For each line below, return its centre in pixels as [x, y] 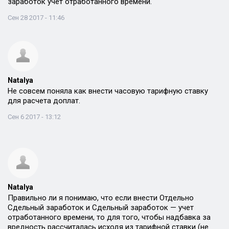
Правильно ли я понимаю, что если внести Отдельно [101, 198]
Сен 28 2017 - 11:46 [36, 18]
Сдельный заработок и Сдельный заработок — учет [101, 208]
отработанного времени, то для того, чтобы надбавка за [109, 217]
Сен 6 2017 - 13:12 [34, 117]
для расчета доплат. [44, 101]
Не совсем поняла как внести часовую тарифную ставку [108, 91]
